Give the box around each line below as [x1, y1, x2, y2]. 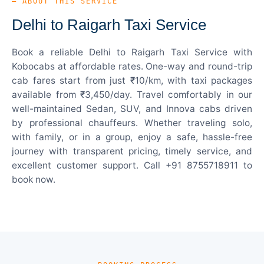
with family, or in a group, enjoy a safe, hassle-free [12, 131, 252, 143]
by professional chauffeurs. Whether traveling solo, [12, 117, 252, 128]
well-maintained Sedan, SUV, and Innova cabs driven [12, 103, 252, 114]
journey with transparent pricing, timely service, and [12, 145, 252, 157]
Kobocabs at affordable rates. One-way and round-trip [12, 60, 252, 72]
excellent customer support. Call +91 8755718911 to [12, 159, 252, 171]
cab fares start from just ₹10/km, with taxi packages [12, 74, 252, 86]
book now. [12, 173, 55, 185]
